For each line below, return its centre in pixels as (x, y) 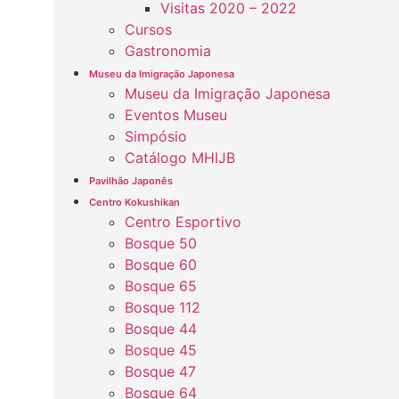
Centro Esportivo (183, 222)
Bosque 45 (161, 350)
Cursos (148, 29)
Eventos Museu (176, 115)
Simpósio (156, 136)
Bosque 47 (160, 371)
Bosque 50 (161, 243)
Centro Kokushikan (134, 202)
